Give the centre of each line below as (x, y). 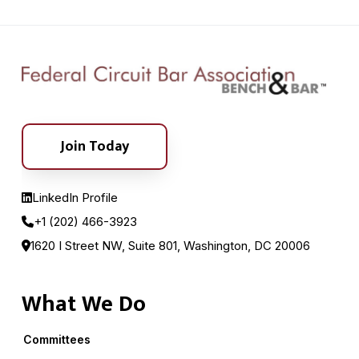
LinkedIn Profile (75, 197)
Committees (56, 339)
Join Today (94, 146)
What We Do (83, 304)
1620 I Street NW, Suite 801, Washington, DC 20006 (171, 245)
